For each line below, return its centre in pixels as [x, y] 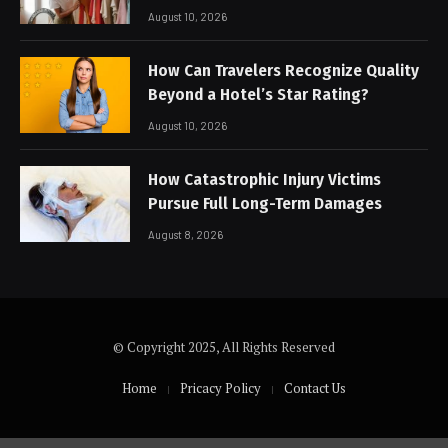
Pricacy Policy [220, 387]
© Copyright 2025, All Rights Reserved [224, 346]
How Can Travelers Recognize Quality [283, 70]
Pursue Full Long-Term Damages [265, 203]
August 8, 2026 [185, 234]
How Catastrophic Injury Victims [264, 179]
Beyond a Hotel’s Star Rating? [258, 94]
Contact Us [315, 387]
